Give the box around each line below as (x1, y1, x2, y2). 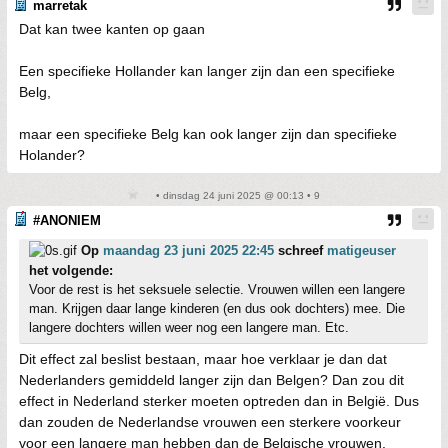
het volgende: (29, 263, 113, 278)
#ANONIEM (33, 213, 101, 228)
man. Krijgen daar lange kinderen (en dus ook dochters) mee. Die (29, 301, 405, 316)
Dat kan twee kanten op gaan (19, 21, 205, 37)
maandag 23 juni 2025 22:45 (103, 243, 274, 258)
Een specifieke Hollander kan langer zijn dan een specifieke (19, 63, 395, 79)
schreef (274, 243, 327, 258)
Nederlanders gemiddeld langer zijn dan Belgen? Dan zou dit (19, 372, 404, 388)
